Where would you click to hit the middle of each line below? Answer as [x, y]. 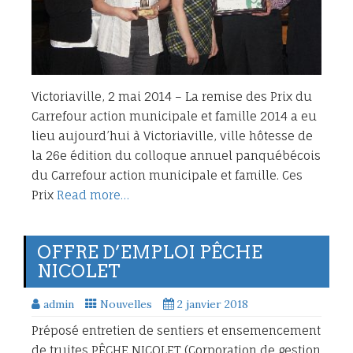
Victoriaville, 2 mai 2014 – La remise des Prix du [172, 96]
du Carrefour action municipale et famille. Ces [167, 175]
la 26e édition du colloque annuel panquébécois [176, 155]
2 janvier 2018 [213, 304]
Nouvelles [126, 304]
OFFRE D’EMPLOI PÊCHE [150, 252]
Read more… [93, 195]
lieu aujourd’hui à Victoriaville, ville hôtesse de [172, 136]
